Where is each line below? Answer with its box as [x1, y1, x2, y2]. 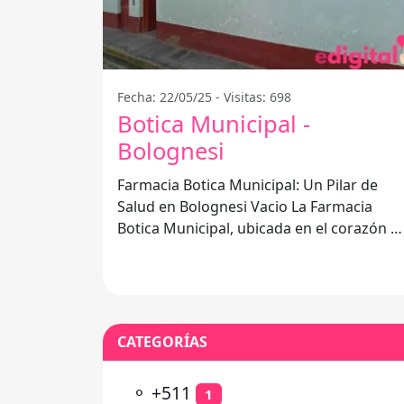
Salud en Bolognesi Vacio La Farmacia [117, 197, 291, 217]
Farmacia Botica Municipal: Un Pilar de [117, 175, 378, 196]
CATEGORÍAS [117, 332, 207, 352]
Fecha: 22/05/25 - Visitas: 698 [117, 88, 291, 106]
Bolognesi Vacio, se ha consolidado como [117, 240, 399, 261]
